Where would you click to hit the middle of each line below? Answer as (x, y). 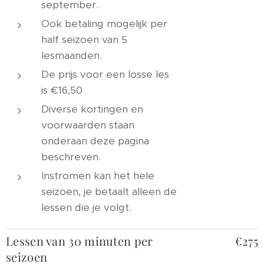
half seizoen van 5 (84, 39)
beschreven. (71, 157)
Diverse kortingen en (92, 109)
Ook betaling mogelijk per (104, 24)
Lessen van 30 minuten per (80, 241)
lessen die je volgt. (86, 207)
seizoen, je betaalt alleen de (109, 192)
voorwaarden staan (88, 125)
